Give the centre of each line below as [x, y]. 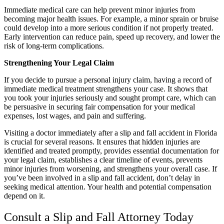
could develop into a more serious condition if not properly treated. [109, 28]
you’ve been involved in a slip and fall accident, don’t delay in [102, 178]
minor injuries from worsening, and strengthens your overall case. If [110, 169]
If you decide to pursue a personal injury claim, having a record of [108, 80]
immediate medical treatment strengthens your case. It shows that [106, 89]
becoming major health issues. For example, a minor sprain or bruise [111, 19]
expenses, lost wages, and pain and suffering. [75, 116]
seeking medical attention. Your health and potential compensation [108, 187]
